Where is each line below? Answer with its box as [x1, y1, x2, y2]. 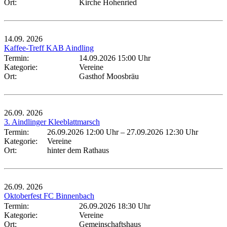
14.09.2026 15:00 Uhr [79, 53, 150, 62]
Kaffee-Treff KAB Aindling [4, 43, 94, 52]
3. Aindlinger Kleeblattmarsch [4, 117, 100, 126]
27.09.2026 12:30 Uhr [127, 127, 198, 136]
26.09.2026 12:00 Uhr [47, 127, 119, 136]
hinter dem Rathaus [47, 145, 109, 155]
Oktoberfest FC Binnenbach [4, 191, 94, 200]
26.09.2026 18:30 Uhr [79, 201, 150, 210]
